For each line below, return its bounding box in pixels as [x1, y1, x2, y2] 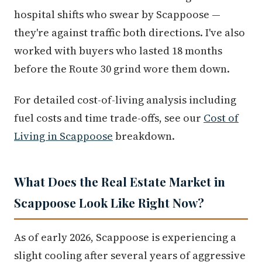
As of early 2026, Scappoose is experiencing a [14, 229, 236, 244]
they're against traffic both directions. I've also [14, 25, 245, 40]
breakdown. [113, 128, 175, 143]
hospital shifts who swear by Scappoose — [14, 6, 220, 22]
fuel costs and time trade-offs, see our [14, 110, 204, 125]
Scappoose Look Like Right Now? [14, 194, 204, 211]
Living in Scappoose [14, 128, 113, 143]
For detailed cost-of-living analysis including [14, 92, 236, 107]
